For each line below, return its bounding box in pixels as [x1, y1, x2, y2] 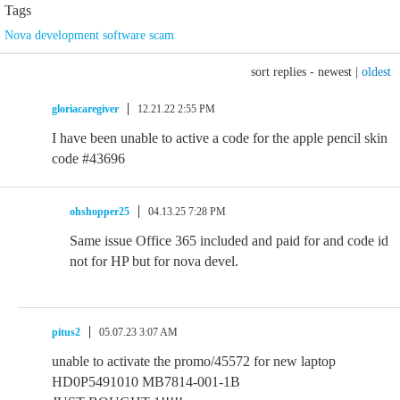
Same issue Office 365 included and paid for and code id [70, 233, 388, 248]
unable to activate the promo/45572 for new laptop [52, 354, 336, 369]
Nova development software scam [4, 29, 174, 42]
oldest [362, 65, 391, 79]
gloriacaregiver [52, 103, 119, 115]
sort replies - [251, 65, 318, 79]
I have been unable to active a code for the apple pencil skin [52, 130, 387, 146]
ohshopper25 [70, 205, 129, 218]
